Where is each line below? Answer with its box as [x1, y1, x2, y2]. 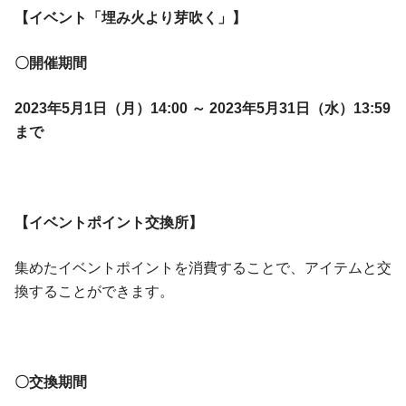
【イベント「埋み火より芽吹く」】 [14, 10, 246, 26]
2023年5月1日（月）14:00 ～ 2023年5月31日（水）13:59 [14, 101, 391, 117]
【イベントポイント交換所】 [14, 215, 203, 231]
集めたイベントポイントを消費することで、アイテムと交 [14, 260, 391, 276]
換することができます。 [14, 284, 174, 300]
